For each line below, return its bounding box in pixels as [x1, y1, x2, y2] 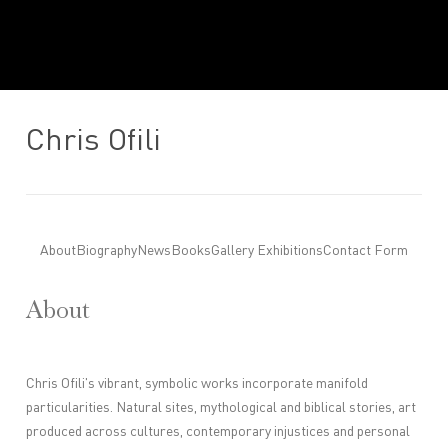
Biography [76, 244, 137, 259]
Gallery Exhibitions [211, 244, 323, 259]
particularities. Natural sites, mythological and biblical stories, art [26, 400, 417, 415]
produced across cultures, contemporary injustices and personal [26, 424, 411, 439]
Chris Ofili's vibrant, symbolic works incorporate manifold [26, 376, 369, 391]
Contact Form [323, 244, 408, 259]
